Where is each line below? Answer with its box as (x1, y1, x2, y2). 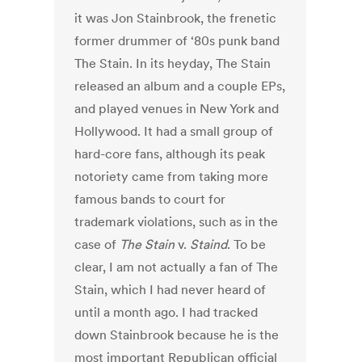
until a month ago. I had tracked (74, 304, 259, 321)
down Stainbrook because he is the (74, 326, 280, 343)
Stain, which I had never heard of (74, 281, 267, 298)
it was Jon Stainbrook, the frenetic (74, 10, 277, 27)
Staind (190, 236, 228, 253)
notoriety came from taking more (74, 168, 269, 185)
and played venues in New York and (74, 100, 280, 117)
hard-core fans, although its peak (74, 145, 266, 162)
